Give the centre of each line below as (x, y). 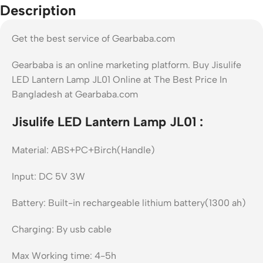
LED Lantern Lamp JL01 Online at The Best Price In (119, 79)
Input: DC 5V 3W (48, 176)
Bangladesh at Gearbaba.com (75, 94)
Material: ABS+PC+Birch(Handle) (83, 150)
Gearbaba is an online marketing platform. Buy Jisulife (127, 65)
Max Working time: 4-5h (64, 255)
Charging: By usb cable (62, 229)
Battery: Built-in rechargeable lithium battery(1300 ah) (129, 203)
